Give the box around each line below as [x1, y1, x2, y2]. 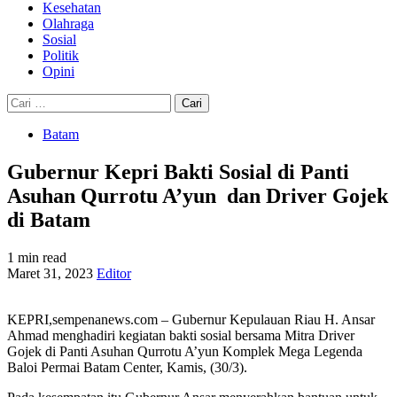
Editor [97, 265, 131, 281]
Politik [43, 48, 79, 63]
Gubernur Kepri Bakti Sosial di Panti [7, 160, 349, 183]
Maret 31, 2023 [7, 265, 97, 281]
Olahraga [43, 16, 94, 31]
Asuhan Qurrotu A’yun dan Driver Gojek [7, 183, 388, 207]
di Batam [7, 207, 90, 231]
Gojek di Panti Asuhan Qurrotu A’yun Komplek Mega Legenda [7, 343, 362, 359]
